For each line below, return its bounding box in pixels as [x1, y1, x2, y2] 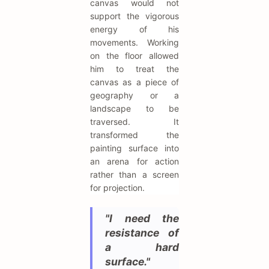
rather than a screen [90, 169, 179, 180]
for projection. [90, 183, 145, 193]
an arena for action [90, 156, 179, 167]
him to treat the [90, 64, 179, 74]
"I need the [105, 212, 179, 225]
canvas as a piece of [90, 77, 179, 88]
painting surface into [90, 143, 179, 154]
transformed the [90, 130, 179, 141]
